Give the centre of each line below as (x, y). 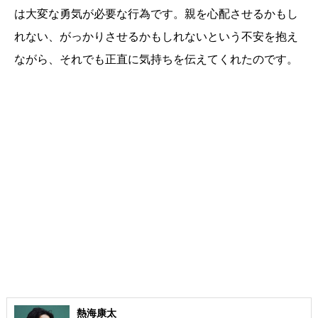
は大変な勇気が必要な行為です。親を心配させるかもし (156, 14)
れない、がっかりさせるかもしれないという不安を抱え (156, 37)
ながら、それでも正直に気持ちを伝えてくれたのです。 (156, 59)
